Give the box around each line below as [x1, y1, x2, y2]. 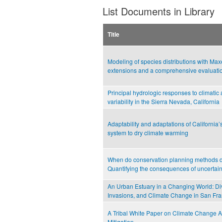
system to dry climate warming [108, 128, 188, 137]
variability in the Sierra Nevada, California [108, 97, 220, 106]
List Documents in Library [103, 4, 215, 19]
